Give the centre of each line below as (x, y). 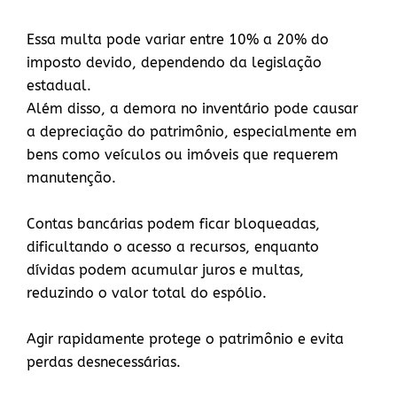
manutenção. (74, 178)
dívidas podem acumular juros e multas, (165, 270)
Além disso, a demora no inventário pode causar (192, 109)
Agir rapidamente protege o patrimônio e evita (185, 339)
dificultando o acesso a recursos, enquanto (173, 247)
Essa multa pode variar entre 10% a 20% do (178, 39)
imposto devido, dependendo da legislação (174, 62)
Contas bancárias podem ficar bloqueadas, (173, 224)
